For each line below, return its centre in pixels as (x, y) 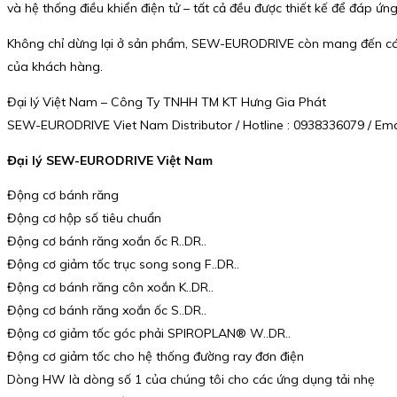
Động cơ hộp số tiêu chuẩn (84, 218)
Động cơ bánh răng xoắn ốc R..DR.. (107, 241)
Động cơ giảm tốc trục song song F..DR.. (123, 265)
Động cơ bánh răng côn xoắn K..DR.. (110, 288)
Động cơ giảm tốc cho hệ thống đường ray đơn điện (156, 357)
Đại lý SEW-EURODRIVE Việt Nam (110, 160)
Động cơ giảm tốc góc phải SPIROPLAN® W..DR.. (149, 334)
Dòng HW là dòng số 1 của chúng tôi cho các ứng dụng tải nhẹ (191, 380)
